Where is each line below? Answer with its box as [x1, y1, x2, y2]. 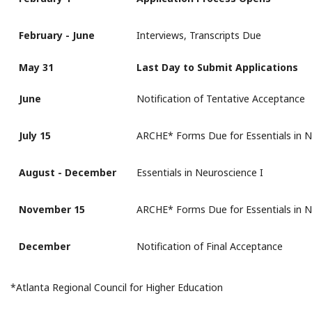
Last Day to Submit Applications [136, 61, 298, 75]
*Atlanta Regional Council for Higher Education [10, 281, 223, 295]
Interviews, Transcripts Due [136, 29, 261, 42]
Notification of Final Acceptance [136, 240, 283, 253]
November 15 [19, 203, 85, 217]
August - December [19, 166, 116, 180]
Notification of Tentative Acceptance [136, 92, 305, 106]
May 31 [19, 61, 54, 75]
